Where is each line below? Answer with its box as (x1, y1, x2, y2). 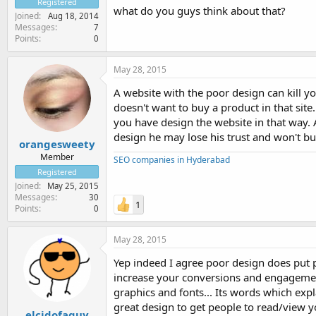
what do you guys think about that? (114, 4, 286, 18)
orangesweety (18, 137, 95, 151)
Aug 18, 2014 (48, 10, 99, 21)
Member (39, 151, 74, 163)
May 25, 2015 (47, 181, 99, 191)
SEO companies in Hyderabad (114, 153, 230, 166)
